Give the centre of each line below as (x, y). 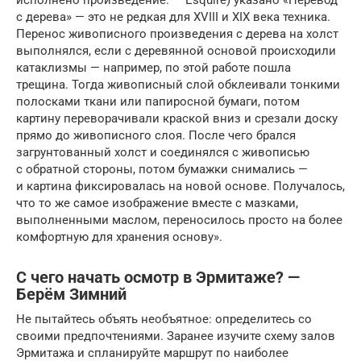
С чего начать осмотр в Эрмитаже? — (158, 278)
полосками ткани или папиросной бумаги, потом (158, 101)
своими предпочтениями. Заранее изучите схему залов (176, 336)
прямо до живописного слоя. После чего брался (156, 135)
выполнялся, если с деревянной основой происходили (176, 50)
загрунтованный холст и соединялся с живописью (163, 152)
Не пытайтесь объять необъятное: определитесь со (164, 319)
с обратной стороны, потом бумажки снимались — (162, 169)
